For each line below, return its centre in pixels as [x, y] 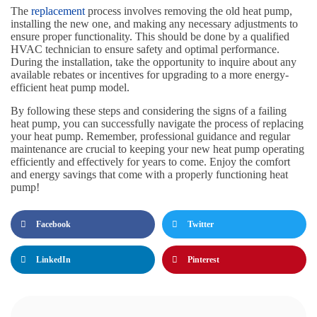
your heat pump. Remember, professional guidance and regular [150, 137]
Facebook [53, 224]
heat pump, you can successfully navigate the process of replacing [157, 124]
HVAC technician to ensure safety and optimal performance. [145, 50]
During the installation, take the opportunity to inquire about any [154, 62]
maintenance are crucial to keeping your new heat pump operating [157, 149]
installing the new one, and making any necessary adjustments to [154, 24]
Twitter [201, 224]
